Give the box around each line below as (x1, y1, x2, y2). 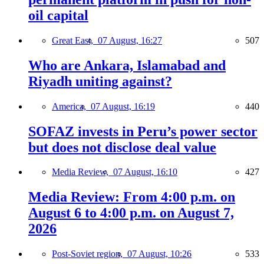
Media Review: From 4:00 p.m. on (28, 189, 235, 205)
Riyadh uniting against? (28, 73, 172, 89)
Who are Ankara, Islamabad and (28, 57, 226, 73)
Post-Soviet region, (52, 249, 127, 259)
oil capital (28, 7, 88, 23)
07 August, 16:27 (98, 35, 162, 45)
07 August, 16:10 (113, 167, 177, 177)
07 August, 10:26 (127, 249, 192, 259)
